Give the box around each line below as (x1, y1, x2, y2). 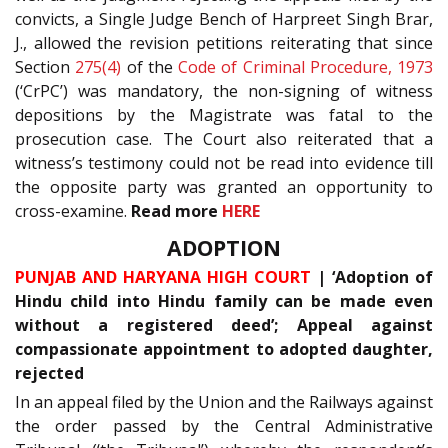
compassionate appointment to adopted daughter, (15, 337, 433, 360)
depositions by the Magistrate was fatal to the (15, 104, 433, 127)
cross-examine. (15, 200, 131, 223)
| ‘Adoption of (311, 265, 433, 288)
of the (121, 56, 178, 79)
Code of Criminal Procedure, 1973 (178, 56, 433, 79)
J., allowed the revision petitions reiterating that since (15, 32, 433, 55)
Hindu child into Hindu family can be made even (15, 289, 433, 312)
